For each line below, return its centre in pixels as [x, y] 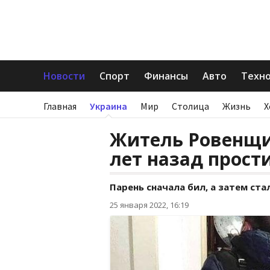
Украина [108, 106]
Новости [64, 76]
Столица [190, 106]
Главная [60, 106]
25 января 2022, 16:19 [149, 205]
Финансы [166, 76]
